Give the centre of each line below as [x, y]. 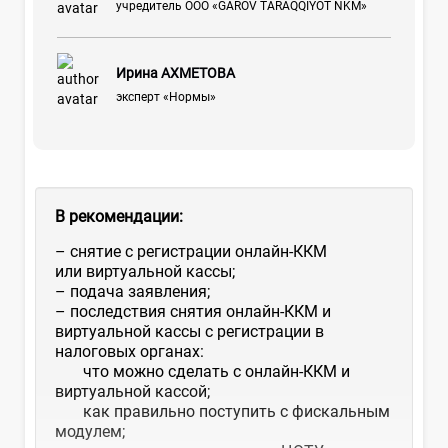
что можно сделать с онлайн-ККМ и [202, 371]
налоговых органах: [129, 351]
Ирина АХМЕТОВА [175, 72]
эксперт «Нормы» [165, 96]
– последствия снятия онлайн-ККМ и [193, 311]
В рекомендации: [119, 216]
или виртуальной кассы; [145, 271]
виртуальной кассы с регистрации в [189, 331]
